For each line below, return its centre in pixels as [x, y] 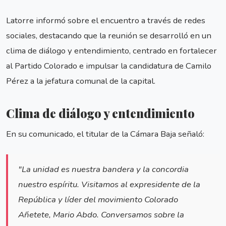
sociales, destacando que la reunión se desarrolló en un [109, 36]
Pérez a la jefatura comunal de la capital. [81, 81]
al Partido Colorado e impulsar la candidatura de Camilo [109, 66]
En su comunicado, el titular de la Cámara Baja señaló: [105, 134]
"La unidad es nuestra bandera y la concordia [103, 169]
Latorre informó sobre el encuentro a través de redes [106, 21]
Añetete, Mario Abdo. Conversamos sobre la [101, 215]
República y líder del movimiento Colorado [98, 200]
